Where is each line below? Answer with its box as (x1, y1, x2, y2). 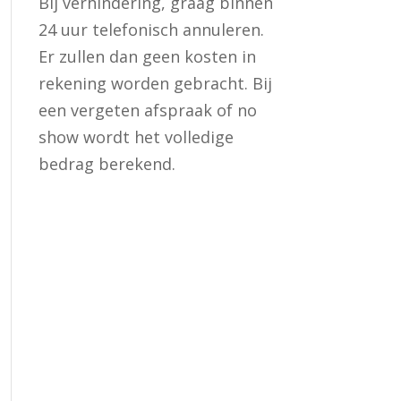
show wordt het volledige (38, 126, 234, 149)
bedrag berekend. (38, 153, 175, 175)
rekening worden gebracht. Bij (38, 73, 272, 95)
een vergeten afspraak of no (38, 99, 257, 122)
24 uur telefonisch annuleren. (38, 19, 264, 41)
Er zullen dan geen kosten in (38, 46, 256, 68)
